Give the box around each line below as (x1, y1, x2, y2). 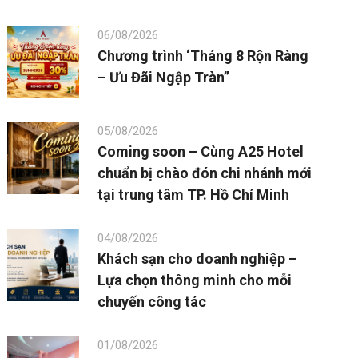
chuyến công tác (97, 293, 207, 311)
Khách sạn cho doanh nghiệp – (97, 250, 298, 268)
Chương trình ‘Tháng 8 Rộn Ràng (97, 47, 309, 65)
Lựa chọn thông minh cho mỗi (97, 272, 292, 289)
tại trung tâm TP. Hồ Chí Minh (97, 186, 290, 204)
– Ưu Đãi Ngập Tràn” (97, 69, 230, 86)
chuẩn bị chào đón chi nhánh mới (97, 165, 312, 182)
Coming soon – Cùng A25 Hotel (97, 143, 304, 161)
